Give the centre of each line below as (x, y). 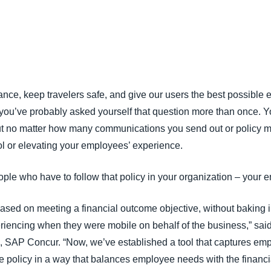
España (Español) (217, 39)
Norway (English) (216, 64)
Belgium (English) (217, 14)
